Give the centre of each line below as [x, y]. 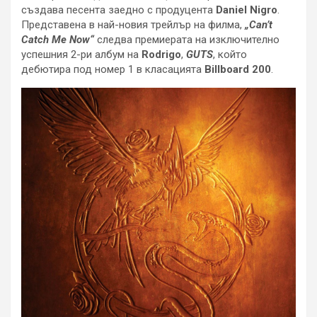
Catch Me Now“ [58, 40]
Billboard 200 [238, 70]
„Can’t [259, 25]
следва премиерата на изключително [187, 40]
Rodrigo [161, 55]
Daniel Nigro [247, 10]
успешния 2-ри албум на [81, 55]
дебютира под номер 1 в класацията [113, 70]
